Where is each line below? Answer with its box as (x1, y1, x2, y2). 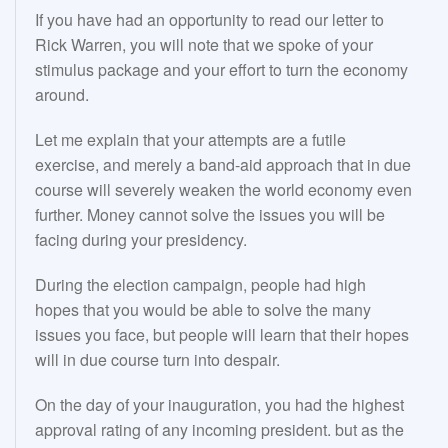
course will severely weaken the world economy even (35, 178, 412, 202)
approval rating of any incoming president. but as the (35, 418, 404, 442)
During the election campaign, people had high (35, 273, 366, 297)
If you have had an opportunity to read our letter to (35, 8, 384, 32)
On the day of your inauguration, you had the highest (35, 393, 404, 417)
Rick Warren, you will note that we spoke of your (35, 33, 373, 57)
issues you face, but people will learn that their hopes (35, 323, 409, 347)
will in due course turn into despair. (35, 348, 280, 372)
